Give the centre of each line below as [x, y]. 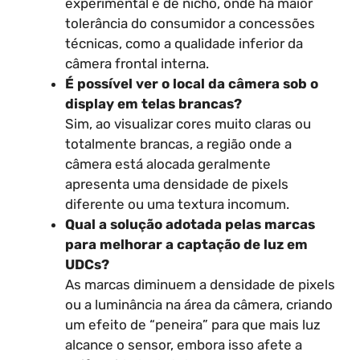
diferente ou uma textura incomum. [177, 204]
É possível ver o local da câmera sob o [192, 84]
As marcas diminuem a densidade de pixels [200, 284]
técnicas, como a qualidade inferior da [184, 43]
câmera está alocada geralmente [168, 164]
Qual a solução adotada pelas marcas [190, 224]
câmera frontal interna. [137, 63]
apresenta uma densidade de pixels [177, 184]
